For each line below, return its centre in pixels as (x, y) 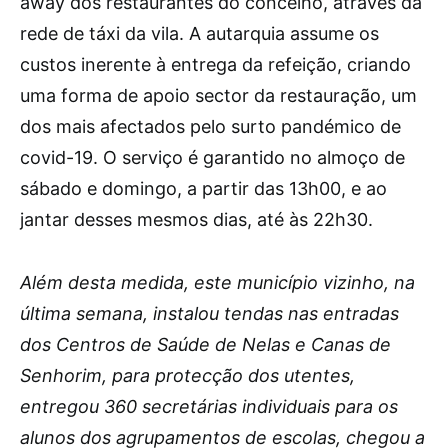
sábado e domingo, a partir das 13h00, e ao (203, 188)
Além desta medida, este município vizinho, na (217, 282)
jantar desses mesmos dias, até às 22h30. (196, 219)
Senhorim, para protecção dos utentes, (187, 375)
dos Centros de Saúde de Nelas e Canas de (205, 344)
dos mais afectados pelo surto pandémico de (210, 126)
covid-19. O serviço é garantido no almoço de (212, 157)
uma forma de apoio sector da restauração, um (218, 95)
